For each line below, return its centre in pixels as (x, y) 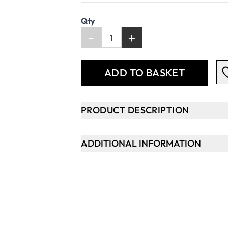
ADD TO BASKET (145, 73)
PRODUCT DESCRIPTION (135, 110)
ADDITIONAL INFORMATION (141, 144)
